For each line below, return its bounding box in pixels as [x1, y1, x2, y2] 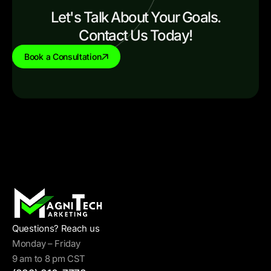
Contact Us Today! [79, 27, 192, 45]
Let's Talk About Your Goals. [50, 8, 221, 27]
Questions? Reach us [12, 223, 100, 235]
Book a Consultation [24, 51, 102, 62]
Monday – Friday [12, 238, 80, 250]
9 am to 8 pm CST [12, 253, 86, 265]
